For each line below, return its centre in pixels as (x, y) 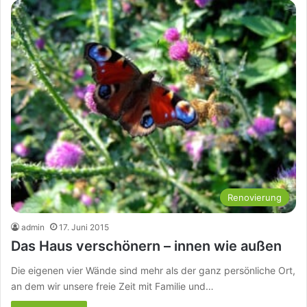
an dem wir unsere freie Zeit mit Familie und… (112, 286)
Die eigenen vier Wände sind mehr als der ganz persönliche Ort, (153, 270)
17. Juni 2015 (84, 227)
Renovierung (255, 197)
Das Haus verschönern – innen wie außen (146, 246)
